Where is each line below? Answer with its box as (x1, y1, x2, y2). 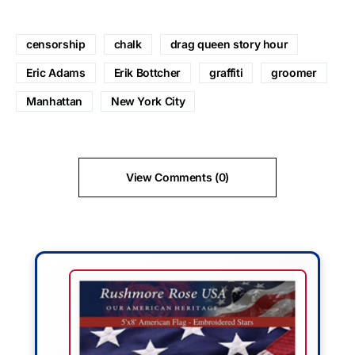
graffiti (208, 65, 243, 79)
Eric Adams (26, 65, 86, 79)
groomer (271, 65, 317, 79)
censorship (26, 36, 86, 51)
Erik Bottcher (113, 65, 181, 79)
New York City (110, 94, 185, 108)
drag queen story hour (170, 36, 288, 51)
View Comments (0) (125, 170, 230, 184)
